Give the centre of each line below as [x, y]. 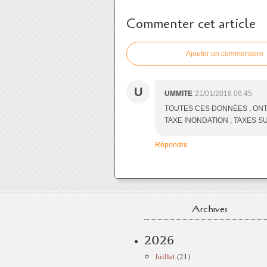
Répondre [171, 145]
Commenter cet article [191, 24]
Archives [210, 209]
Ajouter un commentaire [225, 54]
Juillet [165, 256]
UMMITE [178, 94]
